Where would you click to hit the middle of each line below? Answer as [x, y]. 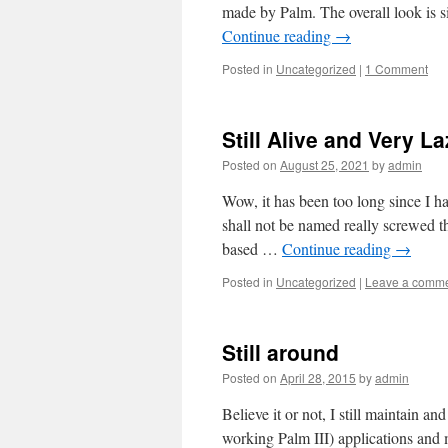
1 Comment [396, 68]
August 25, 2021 [324, 164]
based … [252, 248]
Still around [280, 352]
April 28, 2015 [318, 377]
